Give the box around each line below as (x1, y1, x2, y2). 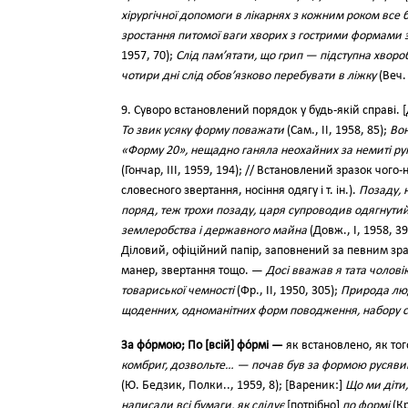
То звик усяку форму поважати (121, 124, 284, 138)
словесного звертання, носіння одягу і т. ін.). (121, 184, 359, 198)
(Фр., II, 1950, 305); (234, 284, 341, 298)
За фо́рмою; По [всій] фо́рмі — (121, 339, 283, 352)
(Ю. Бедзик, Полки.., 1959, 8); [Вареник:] (121, 379, 345, 393)
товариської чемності (121, 284, 234, 298)
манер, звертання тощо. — (121, 264, 266, 278)
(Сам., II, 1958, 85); (284, 124, 390, 138)
